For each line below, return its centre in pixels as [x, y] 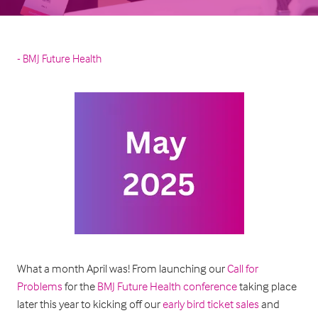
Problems [40, 286]
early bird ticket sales [211, 304]
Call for [243, 269]
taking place [267, 286]
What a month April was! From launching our [122, 269]
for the [80, 286]
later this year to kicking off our [90, 304]
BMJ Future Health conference [167, 286]
